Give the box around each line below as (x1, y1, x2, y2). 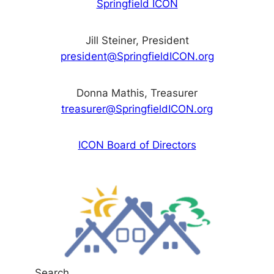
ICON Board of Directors (78, 139, 196, 152)
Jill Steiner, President (85, 34, 189, 46)
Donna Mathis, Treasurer (76, 86, 198, 99)
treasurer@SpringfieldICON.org (61, 102, 213, 115)
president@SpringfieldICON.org (60, 50, 214, 62)
